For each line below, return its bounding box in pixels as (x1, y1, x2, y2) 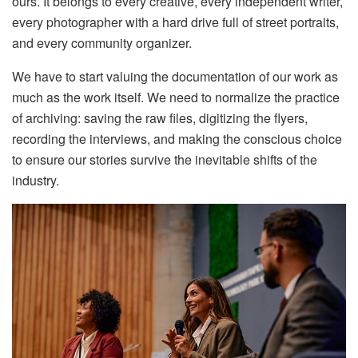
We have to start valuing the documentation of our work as (12, 66, 338, 86)
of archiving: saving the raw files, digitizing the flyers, (12, 108, 308, 127)
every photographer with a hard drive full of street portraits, (12, 12, 339, 31)
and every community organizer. (12, 33, 192, 52)
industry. (12, 170, 59, 189)
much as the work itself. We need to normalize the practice (12, 87, 340, 106)
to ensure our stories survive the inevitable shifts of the (12, 149, 317, 169)
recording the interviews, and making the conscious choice (12, 129, 342, 148)
